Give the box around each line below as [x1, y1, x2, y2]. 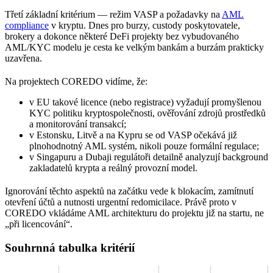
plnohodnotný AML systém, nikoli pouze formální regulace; [29, 141, 259, 151]
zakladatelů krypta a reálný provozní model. [29, 163, 197, 173]
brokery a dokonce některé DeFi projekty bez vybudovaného [5, 31, 239, 41]
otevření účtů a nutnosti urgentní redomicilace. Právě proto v [5, 197, 236, 207]
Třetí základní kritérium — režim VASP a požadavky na [5, 9, 222, 19]
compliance [5, 20, 49, 30]
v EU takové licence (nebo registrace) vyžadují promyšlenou [29, 97, 261, 107]
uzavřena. [5, 53, 42, 63]
